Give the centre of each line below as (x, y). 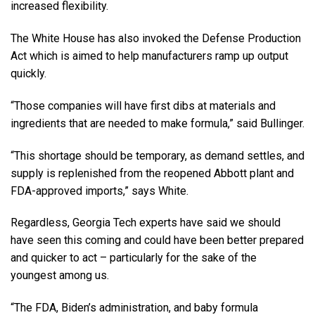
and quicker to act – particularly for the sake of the (134, 258)
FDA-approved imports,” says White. (99, 191)
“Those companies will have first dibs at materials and (143, 105)
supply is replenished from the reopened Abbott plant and (152, 173)
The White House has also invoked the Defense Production (156, 38)
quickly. (28, 73)
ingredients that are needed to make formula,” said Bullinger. (157, 123)
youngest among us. (60, 276)
